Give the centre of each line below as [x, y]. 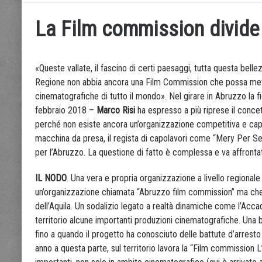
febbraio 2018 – [66, 111]
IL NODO [51, 178]
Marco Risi [116, 111]
